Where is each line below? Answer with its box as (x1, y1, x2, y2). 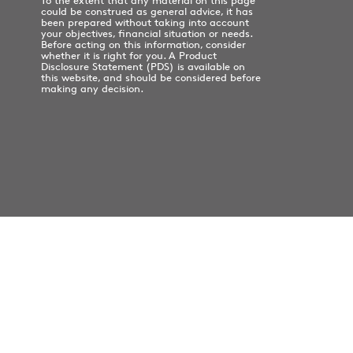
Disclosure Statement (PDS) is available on (40, 60, 245, 73)
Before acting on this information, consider (40, 38, 246, 51)
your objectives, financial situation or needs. (40, 27, 252, 40)
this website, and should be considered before (40, 71, 261, 84)
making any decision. (40, 82, 143, 95)
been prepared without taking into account (40, 16, 249, 29)
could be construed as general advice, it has (40, 5, 253, 18)
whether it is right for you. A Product (40, 49, 217, 62)
